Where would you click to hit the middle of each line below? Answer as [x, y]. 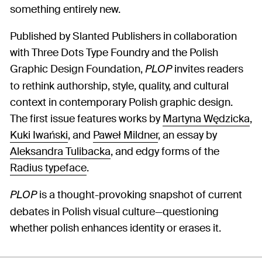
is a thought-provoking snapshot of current [139, 194]
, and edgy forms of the [165, 151]
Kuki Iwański [39, 135]
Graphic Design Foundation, [77, 69]
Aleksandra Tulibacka [60, 151]
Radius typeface [48, 168]
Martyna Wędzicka [206, 118]
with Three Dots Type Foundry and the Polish [114, 52]
